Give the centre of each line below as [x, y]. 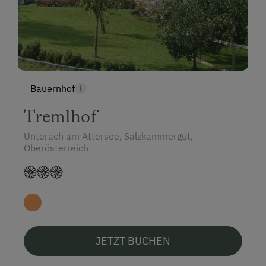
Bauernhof [53, 89]
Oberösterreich [56, 148]
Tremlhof [61, 117]
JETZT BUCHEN [133, 241]
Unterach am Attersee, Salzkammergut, [108, 136]
